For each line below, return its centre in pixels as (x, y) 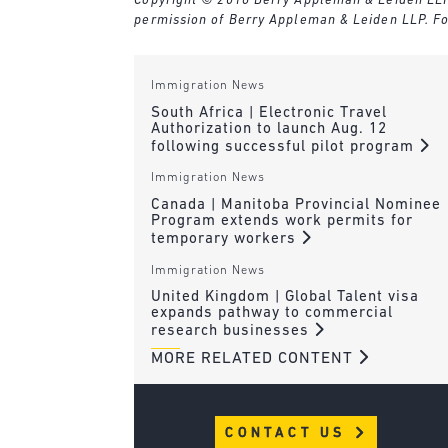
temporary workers (225, 240)
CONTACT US (289, 434)
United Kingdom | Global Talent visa (284, 298)
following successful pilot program (284, 147)
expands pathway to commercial (271, 314)
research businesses (232, 332)
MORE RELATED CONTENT (254, 358)
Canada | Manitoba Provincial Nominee (295, 206)
